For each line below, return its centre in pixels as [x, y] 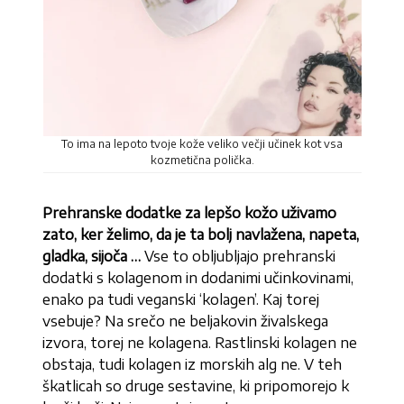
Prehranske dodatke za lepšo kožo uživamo [190, 213]
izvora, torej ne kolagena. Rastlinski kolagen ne [200, 343]
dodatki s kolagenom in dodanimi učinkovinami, [198, 278]
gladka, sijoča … [92, 256]
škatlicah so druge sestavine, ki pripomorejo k [196, 386]
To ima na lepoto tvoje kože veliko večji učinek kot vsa [202, 144]
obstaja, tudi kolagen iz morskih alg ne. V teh [193, 364]
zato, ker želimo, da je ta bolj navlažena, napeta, [201, 234]
